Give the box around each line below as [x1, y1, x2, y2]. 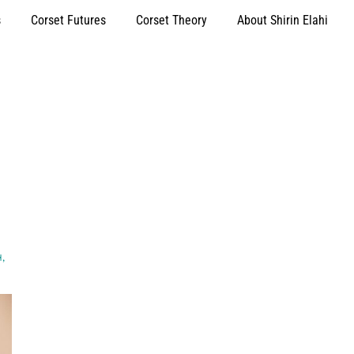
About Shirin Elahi [237, 13, 328, 28]
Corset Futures [31, 13, 106, 28]
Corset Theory [136, 13, 207, 28]
